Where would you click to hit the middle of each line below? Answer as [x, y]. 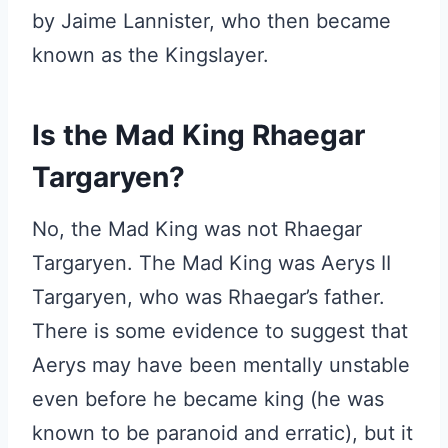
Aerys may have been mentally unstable [221, 365]
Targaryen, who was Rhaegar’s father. [208, 297]
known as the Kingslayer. [150, 55]
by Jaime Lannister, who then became [211, 21]
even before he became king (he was [208, 399]
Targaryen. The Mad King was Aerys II [211, 263]
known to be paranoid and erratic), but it [222, 433]
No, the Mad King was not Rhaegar [197, 229]
